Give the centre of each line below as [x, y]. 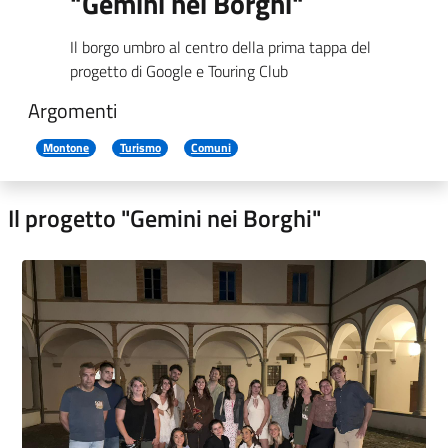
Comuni [210, 147]
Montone [66, 147]
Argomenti [72, 110]
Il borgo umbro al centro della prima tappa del [220, 47]
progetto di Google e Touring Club [179, 71]
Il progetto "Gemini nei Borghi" [164, 218]
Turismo [140, 147]
